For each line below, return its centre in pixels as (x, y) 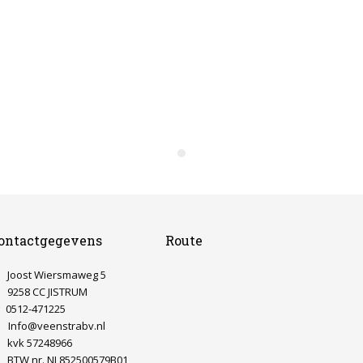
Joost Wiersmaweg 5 (56, 274)
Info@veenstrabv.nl (56, 325)
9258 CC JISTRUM (47, 291)
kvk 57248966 (39, 342)
